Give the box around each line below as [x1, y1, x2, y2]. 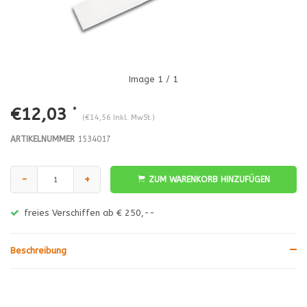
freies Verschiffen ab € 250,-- [24, 208, 155, 218]
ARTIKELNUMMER [10, 134, 75, 144]
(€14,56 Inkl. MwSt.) [82, 113, 155, 122]
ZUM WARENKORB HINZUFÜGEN [148, 175, 270, 184]
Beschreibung [10, 245, 66, 256]
